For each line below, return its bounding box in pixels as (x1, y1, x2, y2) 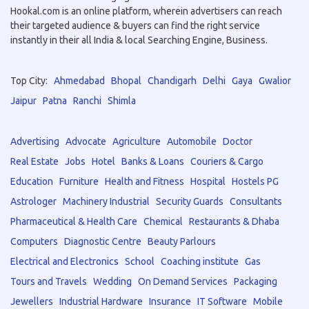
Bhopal (111, 75, 141, 86)
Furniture (59, 176, 99, 187)
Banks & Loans (121, 156, 184, 167)
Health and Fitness (105, 176, 184, 187)
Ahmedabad (54, 75, 105, 86)
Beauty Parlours (148, 236, 216, 247)
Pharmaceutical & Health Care (10, 216, 137, 227)
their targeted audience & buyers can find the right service (10, 20, 260, 31)
